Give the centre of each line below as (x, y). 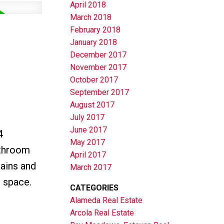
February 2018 (95, 30)
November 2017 (98, 67)
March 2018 (91, 17)
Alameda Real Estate (106, 200)
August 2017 (92, 105)
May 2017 (88, 142)
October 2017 (94, 80)
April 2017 (88, 155)
